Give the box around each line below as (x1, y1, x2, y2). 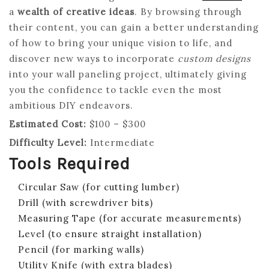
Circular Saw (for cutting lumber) (18, 181, 180, 193)
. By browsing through (134, 5, 242, 17)
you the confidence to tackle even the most (9, 83, 222, 95)
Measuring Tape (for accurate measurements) (18, 212, 241, 224)
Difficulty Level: (9, 136, 87, 148)
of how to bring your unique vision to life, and (9, 37, 232, 49)
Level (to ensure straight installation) (18, 228, 202, 240)
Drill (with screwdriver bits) (18, 196, 153, 208)
